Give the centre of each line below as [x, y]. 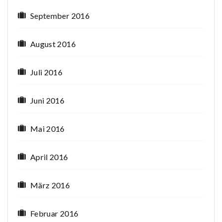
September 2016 [60, 16]
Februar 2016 [55, 214]
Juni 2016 [48, 101]
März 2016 [50, 185]
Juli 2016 [47, 72]
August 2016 [53, 44]
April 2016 [49, 157]
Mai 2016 [48, 129]
